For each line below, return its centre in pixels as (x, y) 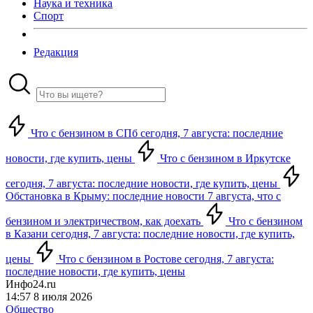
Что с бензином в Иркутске (224, 158)
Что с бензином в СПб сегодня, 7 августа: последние (155, 133)
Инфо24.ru (31, 284)
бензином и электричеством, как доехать (104, 221)
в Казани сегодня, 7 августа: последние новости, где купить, (150, 234)
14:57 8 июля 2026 (49, 297)
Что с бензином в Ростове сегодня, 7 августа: (165, 259)
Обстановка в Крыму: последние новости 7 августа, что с (143, 196)
